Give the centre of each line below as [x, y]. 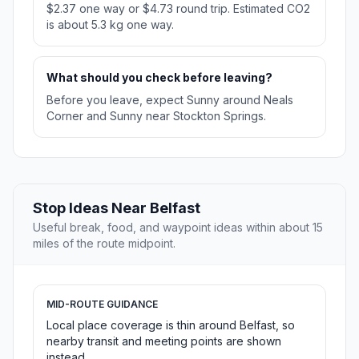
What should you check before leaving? [159, 78]
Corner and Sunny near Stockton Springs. [156, 116]
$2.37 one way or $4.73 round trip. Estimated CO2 [178, 9]
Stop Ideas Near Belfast [117, 208]
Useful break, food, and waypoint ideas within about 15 [178, 228]
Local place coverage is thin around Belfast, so [171, 325]
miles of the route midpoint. [104, 244]
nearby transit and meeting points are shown [164, 341]
